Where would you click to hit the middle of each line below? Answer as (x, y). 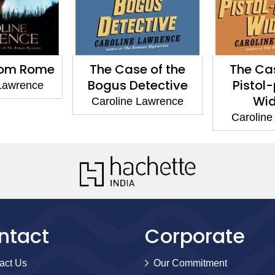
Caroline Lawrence (137, 101)
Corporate (195, 236)
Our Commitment (190, 263)
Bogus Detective (137, 85)
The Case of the (137, 69)
